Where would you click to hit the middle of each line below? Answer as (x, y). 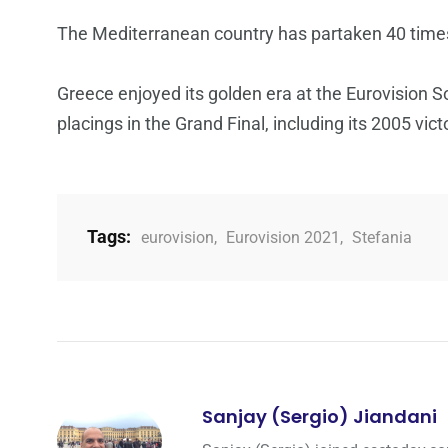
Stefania (382, 237)
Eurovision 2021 (283, 237)
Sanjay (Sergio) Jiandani (319, 416)
